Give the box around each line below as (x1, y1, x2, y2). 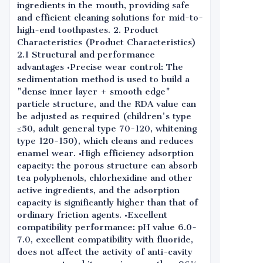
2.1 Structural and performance (17, 49, 155, 60)
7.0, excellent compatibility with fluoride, (17, 234, 193, 245)
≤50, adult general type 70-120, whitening (17, 123, 197, 134)
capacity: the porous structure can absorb (17, 160, 198, 171)
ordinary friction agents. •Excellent (17, 210, 167, 220)
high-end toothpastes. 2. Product (17, 25, 159, 35)
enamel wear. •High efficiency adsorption (17, 148, 194, 159)
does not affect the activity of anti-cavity (17, 247, 193, 257)
